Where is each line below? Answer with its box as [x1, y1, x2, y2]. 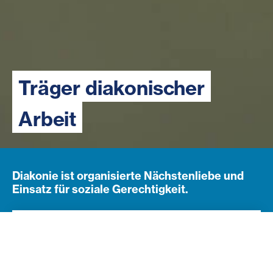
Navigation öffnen [12, 210, 93, 222]
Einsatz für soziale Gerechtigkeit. [12, 182, 188, 196]
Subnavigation [24, 220, 88, 232]
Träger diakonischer [18, 76, 205, 100]
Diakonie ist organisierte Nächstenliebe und [12, 169, 244, 183]
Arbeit [18, 107, 77, 131]
